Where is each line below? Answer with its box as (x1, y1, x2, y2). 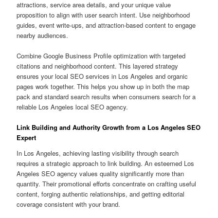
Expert (17, 133, 36, 143)
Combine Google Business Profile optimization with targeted (17, 51, 186, 60)
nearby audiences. (17, 30, 69, 40)
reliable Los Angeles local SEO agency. (17, 102, 128, 111)
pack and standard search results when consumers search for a (17, 91, 196, 101)
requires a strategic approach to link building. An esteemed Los (17, 158, 195, 168)
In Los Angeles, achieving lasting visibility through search (17, 148, 179, 158)
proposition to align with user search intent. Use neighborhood (17, 10, 190, 19)
